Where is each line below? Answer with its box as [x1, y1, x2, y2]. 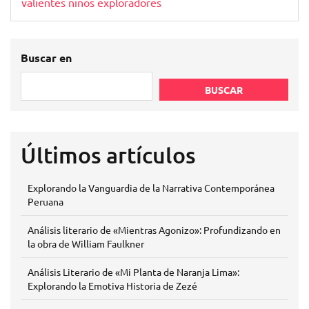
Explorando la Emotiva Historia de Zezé [28, 279, 197, 292]
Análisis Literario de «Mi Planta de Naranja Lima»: [28, 266, 239, 278]
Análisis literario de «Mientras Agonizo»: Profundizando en [28, 223, 281, 236]
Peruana [28, 195, 63, 208]
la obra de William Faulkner [28, 237, 144, 250]
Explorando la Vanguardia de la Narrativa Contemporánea [28, 181, 275, 194]
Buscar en [21, 50, 72, 65]
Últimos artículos [21, 141, 196, 168]
